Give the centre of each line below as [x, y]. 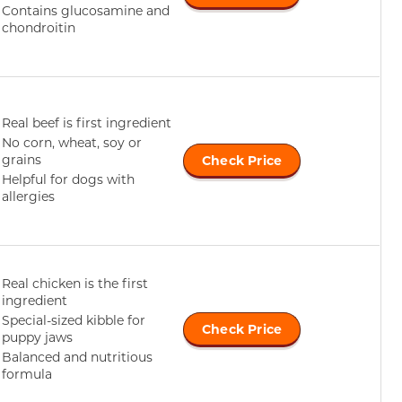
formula [27, 373]
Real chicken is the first [75, 283]
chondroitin [39, 27]
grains [22, 159]
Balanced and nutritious [77, 356]
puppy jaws [37, 336]
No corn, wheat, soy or [72, 142]
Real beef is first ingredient [87, 122]
